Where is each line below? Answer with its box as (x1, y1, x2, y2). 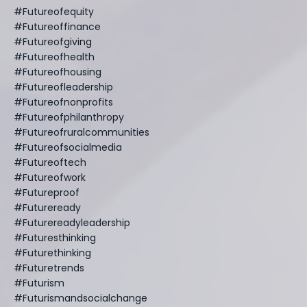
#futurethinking (14, 245, 91, 260)
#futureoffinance (14, 19, 101, 34)
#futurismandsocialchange (14, 291, 147, 305)
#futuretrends (14, 260, 84, 275)
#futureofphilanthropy (14, 110, 124, 124)
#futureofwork (14, 170, 86, 184)
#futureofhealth (14, 49, 95, 64)
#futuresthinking (14, 230, 96, 245)
